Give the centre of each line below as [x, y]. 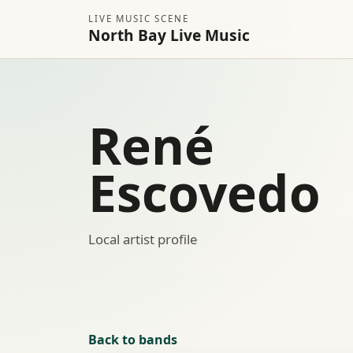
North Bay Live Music [169, 35]
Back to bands [133, 339]
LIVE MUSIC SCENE [139, 19]
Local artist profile [143, 239]
